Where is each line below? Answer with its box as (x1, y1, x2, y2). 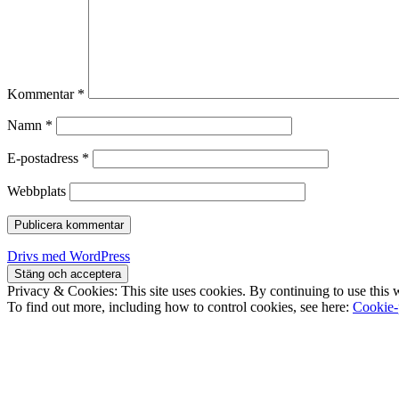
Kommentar (7, 86, 77, 102)
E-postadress (7, 151, 82, 167)
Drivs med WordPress (7, 248, 130, 265)
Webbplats (7, 183, 66, 199)
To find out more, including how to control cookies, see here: (7, 299, 353, 315)
